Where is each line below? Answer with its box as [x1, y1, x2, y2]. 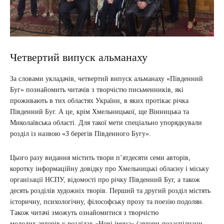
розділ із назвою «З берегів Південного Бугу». [10, 129, 151, 137]
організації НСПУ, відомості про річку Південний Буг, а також [10, 175, 200, 183]
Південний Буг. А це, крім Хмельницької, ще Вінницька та [10, 107, 189, 115]
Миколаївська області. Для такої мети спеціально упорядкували [10, 118, 202, 126]
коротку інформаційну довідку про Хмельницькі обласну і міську [10, 164, 209, 172]
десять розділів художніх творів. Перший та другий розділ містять [10, 186, 210, 194]
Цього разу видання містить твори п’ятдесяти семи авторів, [10, 153, 190, 161]
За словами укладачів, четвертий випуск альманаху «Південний [10, 74, 203, 82]
